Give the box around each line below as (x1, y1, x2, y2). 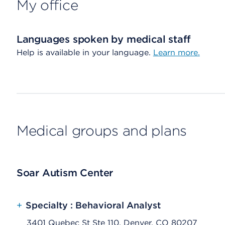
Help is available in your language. (16, 48, 153, 57)
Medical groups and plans (16, 122, 187, 139)
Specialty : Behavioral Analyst (25, 200, 161, 210)
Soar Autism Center (16, 167, 114, 179)
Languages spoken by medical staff (16, 33, 191, 45)
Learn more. (153, 48, 200, 57)
